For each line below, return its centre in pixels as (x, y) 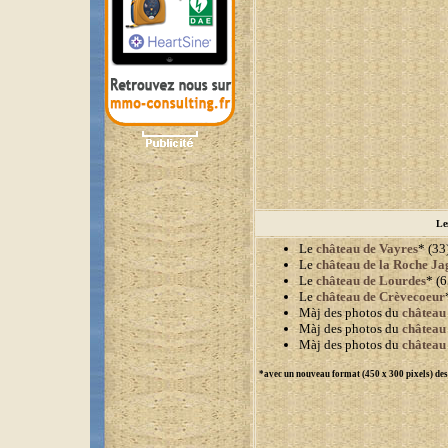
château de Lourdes (370, 280)
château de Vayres (366, 248)
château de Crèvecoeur (380, 296)
